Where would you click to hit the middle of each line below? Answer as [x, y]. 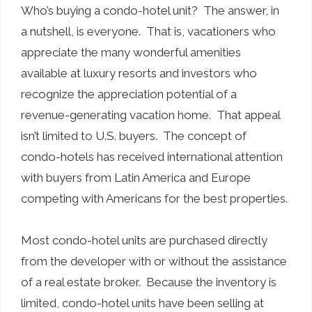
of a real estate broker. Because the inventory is [149, 282]
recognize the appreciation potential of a [129, 94]
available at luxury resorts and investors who [139, 73]
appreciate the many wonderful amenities [131, 52]
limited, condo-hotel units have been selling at [142, 303]
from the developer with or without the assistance [154, 261]
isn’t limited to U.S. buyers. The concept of [134, 135]
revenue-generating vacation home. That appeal [150, 115]
